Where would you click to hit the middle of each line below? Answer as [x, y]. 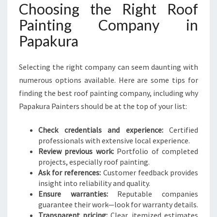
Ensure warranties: [73, 194]
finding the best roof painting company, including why [108, 93]
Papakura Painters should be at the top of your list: [103, 106]
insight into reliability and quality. [94, 183]
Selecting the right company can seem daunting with [108, 67]
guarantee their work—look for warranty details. [118, 204]
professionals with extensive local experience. [114, 140]
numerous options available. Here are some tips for [108, 80]
